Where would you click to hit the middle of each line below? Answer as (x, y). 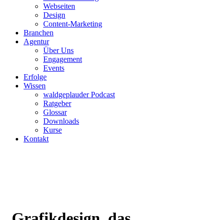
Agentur (36, 41)
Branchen (39, 33)
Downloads (61, 121)
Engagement (63, 59)
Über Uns (58, 50)
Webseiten (59, 6)
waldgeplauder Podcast (79, 95)
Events (54, 68)
